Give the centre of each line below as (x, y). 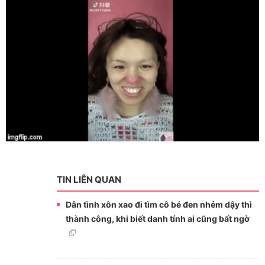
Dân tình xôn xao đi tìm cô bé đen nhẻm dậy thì (159, 205)
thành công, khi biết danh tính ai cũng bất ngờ (157, 219)
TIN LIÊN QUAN (89, 180)
